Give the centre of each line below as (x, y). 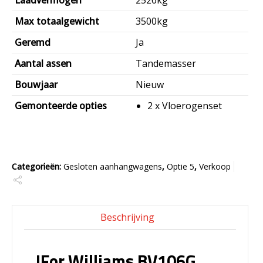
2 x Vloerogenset (185, 106)
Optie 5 (181, 167)
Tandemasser (166, 64)
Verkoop (215, 167)
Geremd (33, 43)
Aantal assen (43, 64)
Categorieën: (38, 167)
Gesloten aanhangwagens (113, 167)
